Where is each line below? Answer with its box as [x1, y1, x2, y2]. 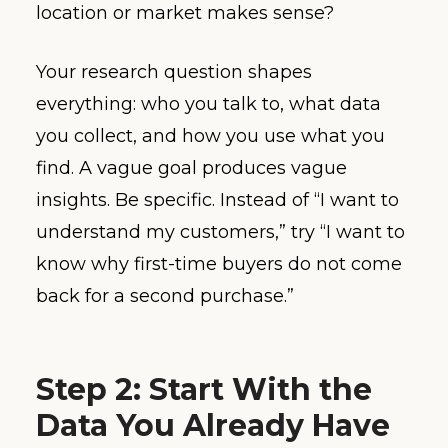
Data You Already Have [36, 406, 390, 444]
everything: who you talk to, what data [36, 92, 381, 115]
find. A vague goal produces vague [36, 156, 347, 179]
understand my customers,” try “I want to [36, 220, 405, 243]
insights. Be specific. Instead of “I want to [36, 188, 399, 211]
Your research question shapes [36, 60, 312, 83]
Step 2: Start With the [36, 370, 372, 408]
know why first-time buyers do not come [36, 252, 402, 275]
